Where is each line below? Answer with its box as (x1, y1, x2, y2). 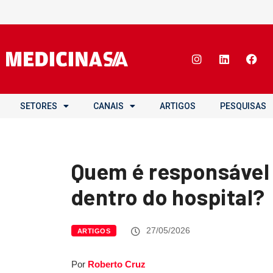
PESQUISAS (220, 101, 266, 111)
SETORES (20, 101, 57, 111)
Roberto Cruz (88, 259, 146, 269)
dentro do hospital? (71, 183, 265, 210)
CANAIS (93, 101, 124, 111)
